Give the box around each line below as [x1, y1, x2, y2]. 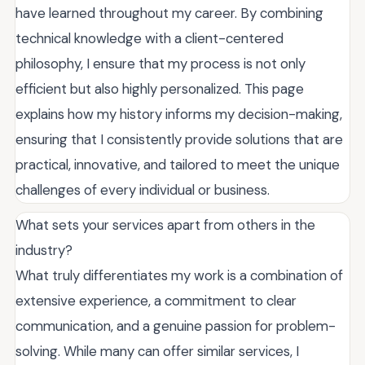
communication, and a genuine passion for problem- [15, 317, 336, 335]
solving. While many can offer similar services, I [15, 342, 299, 360]
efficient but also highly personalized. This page [15, 80, 304, 98]
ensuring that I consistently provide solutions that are [15, 130, 343, 148]
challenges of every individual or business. [15, 181, 270, 199]
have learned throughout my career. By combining [15, 4, 323, 22]
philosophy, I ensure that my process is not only [15, 55, 306, 73]
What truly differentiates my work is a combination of [15, 266, 343, 284]
